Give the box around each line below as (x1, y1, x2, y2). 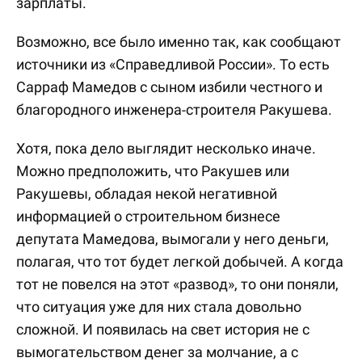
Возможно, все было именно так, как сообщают (16, 33, 341, 50)
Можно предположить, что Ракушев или (16, 162, 289, 179)
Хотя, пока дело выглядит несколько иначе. (16, 140, 316, 157)
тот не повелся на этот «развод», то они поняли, (16, 276, 339, 293)
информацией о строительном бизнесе (16, 208, 280, 225)
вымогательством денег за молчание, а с (16, 343, 298, 360)
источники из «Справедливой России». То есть (16, 56, 330, 73)
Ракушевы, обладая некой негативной (16, 185, 277, 202)
